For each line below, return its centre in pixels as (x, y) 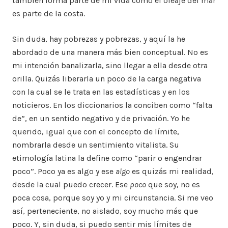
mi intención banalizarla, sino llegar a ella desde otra (110, 66)
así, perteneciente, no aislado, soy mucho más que (105, 211)
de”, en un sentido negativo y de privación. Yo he (101, 119)
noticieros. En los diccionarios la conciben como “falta (112, 105)
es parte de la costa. (49, 14)
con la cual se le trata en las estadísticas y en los (101, 92)
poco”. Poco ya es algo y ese (64, 172)
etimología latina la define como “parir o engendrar (107, 158)
